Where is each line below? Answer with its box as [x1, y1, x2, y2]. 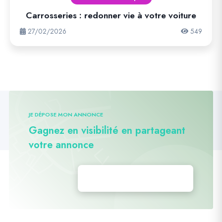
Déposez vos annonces [86, 173, 185, 183]
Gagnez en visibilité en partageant [28, 123, 185, 138]
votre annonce [28, 138, 94, 152]
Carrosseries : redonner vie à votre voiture [26, 9, 196, 22]
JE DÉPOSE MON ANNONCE [28, 111, 103, 118]
